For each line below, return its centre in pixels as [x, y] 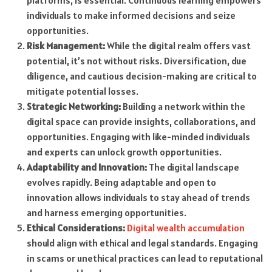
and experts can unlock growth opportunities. [124, 152]
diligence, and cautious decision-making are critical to [141, 76]
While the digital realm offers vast [178, 46]
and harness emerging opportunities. [106, 213]
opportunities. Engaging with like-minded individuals [138, 137]
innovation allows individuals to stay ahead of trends [138, 198]
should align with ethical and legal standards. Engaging [142, 243]
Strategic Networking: [73, 107]
